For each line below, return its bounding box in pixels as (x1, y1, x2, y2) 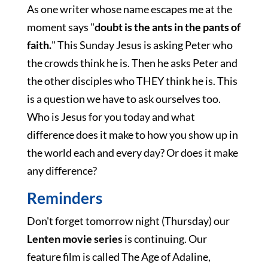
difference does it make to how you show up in (26, 128, 238, 141)
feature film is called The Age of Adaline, (26, 250, 211, 263)
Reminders (26, 188, 102, 208)
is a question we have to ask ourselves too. (26, 92, 221, 105)
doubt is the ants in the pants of (94, 20, 240, 33)
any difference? (26, 164, 97, 177)
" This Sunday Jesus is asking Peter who (51, 38, 233, 51)
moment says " (26, 20, 95, 33)
